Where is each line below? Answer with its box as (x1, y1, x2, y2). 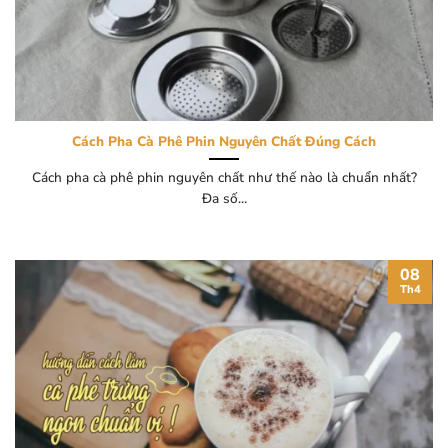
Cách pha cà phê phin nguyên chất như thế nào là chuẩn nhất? (31, 168, 417, 188)
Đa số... (201, 189, 247, 209)
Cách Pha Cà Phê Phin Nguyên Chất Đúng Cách (72, 132, 376, 152)
